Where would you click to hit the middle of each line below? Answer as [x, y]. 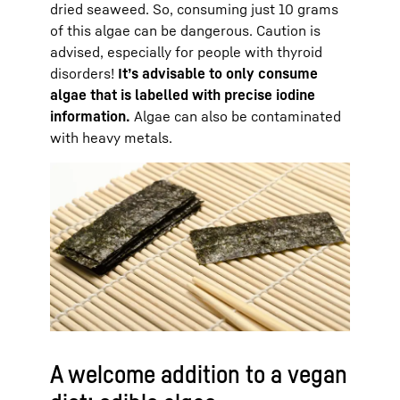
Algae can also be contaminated [236, 116]
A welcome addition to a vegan [199, 373]
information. [90, 116]
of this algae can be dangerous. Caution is [185, 30]
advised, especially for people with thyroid [186, 51]
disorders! [84, 73]
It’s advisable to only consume [218, 73]
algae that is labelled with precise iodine [183, 94]
